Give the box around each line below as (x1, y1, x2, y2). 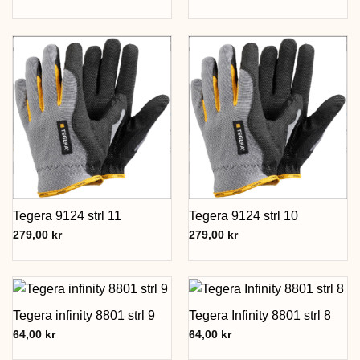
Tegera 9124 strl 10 (188, 209, 298, 223)
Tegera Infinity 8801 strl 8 (188, 308, 331, 322)
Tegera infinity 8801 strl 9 (12, 308, 155, 322)
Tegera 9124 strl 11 (12, 209, 121, 223)
